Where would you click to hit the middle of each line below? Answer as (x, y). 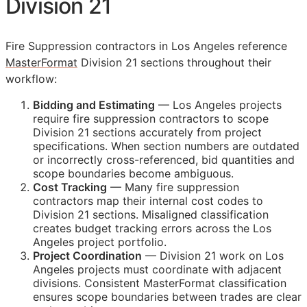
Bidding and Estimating (94, 105)
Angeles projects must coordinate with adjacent (157, 270)
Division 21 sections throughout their (174, 63)
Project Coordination (87, 256)
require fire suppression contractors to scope (151, 119)
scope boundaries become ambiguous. (133, 174)
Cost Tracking (70, 187)
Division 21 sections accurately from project (147, 133)
